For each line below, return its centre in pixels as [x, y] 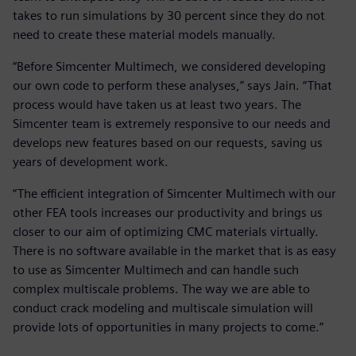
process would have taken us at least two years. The [157, 105]
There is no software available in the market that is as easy [174, 251]
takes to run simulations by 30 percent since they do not [169, 16]
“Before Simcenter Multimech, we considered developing [169, 67]
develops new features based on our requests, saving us [168, 143]
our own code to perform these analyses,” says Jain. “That [172, 86]
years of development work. [91, 162]
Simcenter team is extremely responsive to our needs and [172, 124]
